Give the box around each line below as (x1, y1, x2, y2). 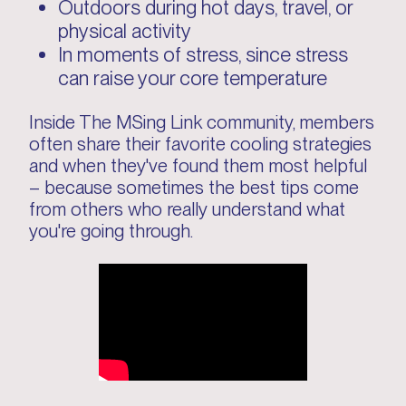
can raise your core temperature (58, 66, 327, 91)
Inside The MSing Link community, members (29, 111, 374, 134)
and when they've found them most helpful (29, 155, 367, 178)
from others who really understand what (29, 198, 345, 221)
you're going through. (29, 220, 193, 243)
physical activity (58, 19, 191, 43)
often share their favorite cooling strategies (29, 133, 372, 156)
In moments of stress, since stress (58, 43, 348, 67)
